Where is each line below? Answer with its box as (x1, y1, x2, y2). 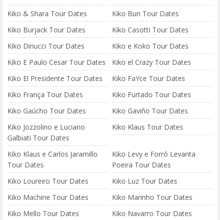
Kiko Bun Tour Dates (112, 9, 179, 18)
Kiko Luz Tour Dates (112, 176, 178, 186)
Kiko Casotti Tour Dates (112, 25, 189, 34)
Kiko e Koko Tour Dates (112, 41, 189, 51)
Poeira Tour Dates (112, 160, 171, 169)
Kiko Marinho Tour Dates (112, 192, 193, 202)
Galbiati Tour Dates (7, 133, 69, 142)
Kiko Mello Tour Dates (7, 209, 79, 218)
